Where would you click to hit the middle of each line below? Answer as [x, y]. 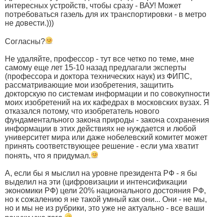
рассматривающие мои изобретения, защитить [89, 85]
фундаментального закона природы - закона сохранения [107, 120]
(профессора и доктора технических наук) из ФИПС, [98, 76]
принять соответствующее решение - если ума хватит [102, 146]
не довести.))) [29, 23]
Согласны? [25, 41]
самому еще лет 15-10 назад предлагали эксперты [96, 67]
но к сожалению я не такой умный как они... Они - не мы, [106, 199]
